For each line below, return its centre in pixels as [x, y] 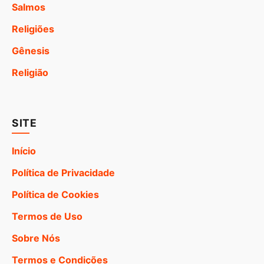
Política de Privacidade [63, 172]
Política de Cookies [55, 194]
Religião [30, 72]
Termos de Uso [47, 216]
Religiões [33, 29]
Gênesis [31, 50]
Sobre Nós [36, 238]
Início [24, 151]
